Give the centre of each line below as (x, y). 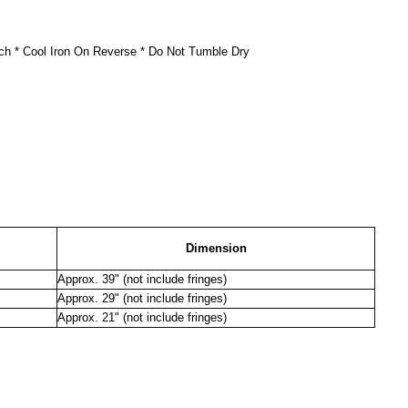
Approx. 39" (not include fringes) (142, 279)
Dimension (216, 248)
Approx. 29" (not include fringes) (142, 298)
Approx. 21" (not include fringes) (142, 317)
